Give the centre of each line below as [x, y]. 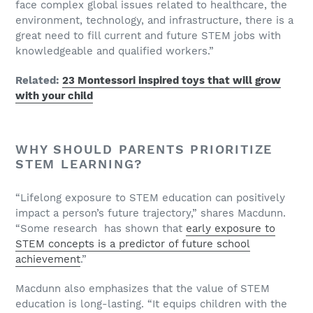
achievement [48, 260]
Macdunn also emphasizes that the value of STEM [143, 288]
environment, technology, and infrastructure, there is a [154, 21]
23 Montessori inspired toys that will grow [172, 80]
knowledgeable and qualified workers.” [115, 51]
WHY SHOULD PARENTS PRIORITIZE [144, 149]
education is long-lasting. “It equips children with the [151, 304]
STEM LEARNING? [82, 163]
